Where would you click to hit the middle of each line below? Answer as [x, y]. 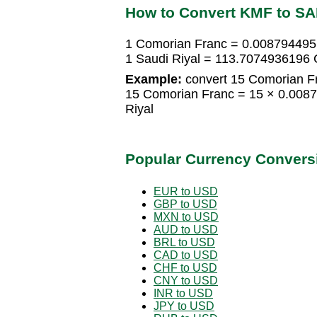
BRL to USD [184, 242]
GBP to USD [185, 204]
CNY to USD [186, 280]
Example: [154, 80]
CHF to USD [185, 267]
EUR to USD [186, 191]
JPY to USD [184, 306]
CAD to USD [186, 255]
